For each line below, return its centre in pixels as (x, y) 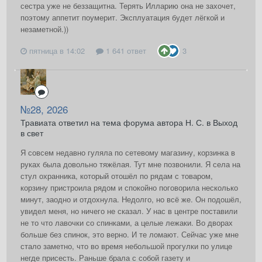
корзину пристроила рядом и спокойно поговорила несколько (129, 188)
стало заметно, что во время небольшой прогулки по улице (126, 246)
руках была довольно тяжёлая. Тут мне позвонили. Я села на (130, 164)
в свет (32, 133)
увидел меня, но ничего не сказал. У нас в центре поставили (129, 211)
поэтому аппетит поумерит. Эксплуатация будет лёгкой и (123, 18)
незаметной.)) (44, 29)
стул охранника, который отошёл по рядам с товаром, (117, 176)
